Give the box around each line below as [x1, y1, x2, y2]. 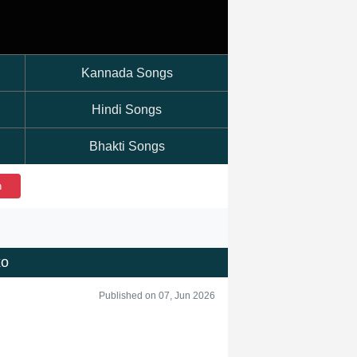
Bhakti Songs [88, 139, 165, 153]
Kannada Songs [80, 66, 173, 80]
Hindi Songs [92, 103, 162, 116]
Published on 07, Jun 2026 [99, 290, 215, 301]
